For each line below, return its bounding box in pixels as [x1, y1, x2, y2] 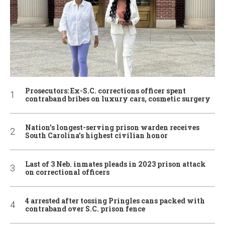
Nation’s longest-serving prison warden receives [25, 122, 199, 132]
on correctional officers [25, 167, 109, 177]
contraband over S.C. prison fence [25, 203, 145, 213]
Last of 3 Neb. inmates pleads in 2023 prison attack [25, 159, 206, 169]
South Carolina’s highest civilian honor [25, 130, 168, 140]
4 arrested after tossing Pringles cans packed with [25, 195, 205, 205]
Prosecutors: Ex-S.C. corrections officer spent [25, 85, 186, 95]
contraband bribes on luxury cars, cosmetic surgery [25, 93, 210, 103]
